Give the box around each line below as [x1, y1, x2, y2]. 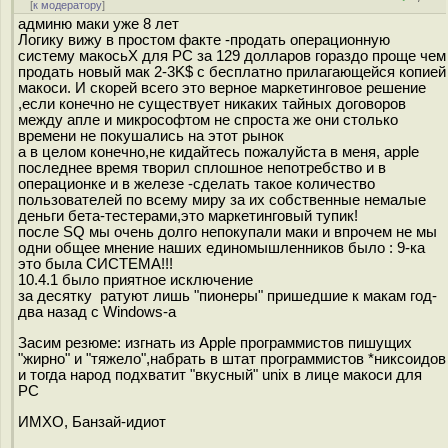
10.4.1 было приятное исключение [18, 272, 253, 288]
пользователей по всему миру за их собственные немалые [18, 192, 426, 208]
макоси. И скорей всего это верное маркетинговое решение [18, 80, 426, 96]
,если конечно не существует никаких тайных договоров [18, 96, 406, 112]
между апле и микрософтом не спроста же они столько [18, 112, 398, 128]
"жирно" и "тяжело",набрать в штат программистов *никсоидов [18, 350, 446, 367]
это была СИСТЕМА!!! [18, 256, 173, 272]
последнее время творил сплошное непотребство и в [18, 160, 386, 176]
